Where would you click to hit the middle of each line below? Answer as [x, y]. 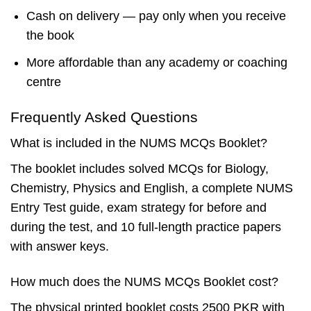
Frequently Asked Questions [104, 117]
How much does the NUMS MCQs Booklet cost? [144, 281]
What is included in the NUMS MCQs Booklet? [139, 143]
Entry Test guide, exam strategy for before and [138, 208]
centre [43, 82]
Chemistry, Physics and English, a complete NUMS [152, 188]
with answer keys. [60, 246]
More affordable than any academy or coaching [157, 62]
